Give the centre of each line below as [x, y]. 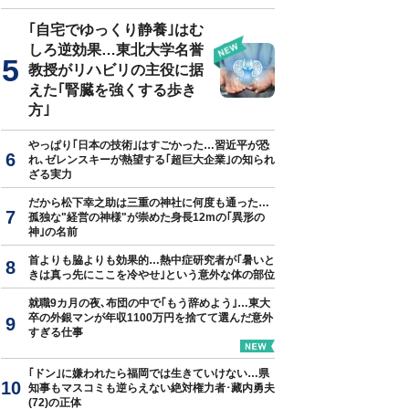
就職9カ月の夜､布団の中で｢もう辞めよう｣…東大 [149, 303]
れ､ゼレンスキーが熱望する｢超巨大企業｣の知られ [152, 160]
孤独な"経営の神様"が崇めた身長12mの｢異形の [147, 217]
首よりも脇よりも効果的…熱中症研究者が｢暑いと [152, 260]
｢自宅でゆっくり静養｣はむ [116, 30]
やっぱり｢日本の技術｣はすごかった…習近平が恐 [149, 145]
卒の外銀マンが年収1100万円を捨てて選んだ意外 [151, 318]
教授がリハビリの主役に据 [116, 70]
